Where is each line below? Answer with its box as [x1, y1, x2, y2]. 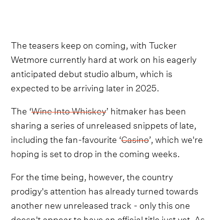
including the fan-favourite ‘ [11, 131, 122, 146]
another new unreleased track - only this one [11, 197, 191, 212]
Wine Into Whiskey [31, 103, 107, 117]
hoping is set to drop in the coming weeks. [11, 145, 180, 160]
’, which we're [149, 131, 203, 146]
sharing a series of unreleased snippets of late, [11, 117, 197, 132]
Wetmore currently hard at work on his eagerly [11, 51, 197, 66]
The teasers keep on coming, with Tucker [11, 37, 177, 52]
